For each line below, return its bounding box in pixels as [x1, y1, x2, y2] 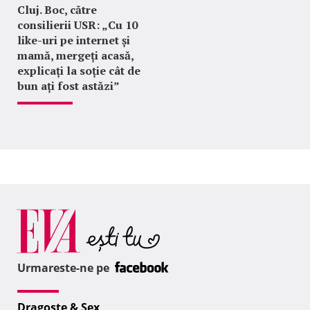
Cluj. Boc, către [17, 2, 97, 18]
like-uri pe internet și [17, 33, 130, 48]
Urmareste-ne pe [17, 260, 112, 276]
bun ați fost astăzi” [17, 78, 120, 94]
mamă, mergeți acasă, [17, 48, 134, 64]
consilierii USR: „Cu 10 [17, 17, 138, 33]
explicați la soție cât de [17, 63, 140, 79]
